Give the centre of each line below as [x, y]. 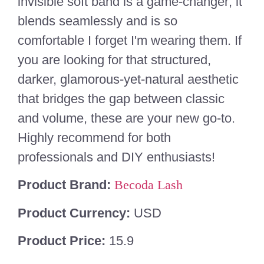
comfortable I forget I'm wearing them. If [130, 40]
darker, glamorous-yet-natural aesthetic [128, 79]
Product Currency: [76, 213]
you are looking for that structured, [114, 60]
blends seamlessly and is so [98, 21]
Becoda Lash [148, 185]
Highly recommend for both [94, 137]
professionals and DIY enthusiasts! [116, 157]
